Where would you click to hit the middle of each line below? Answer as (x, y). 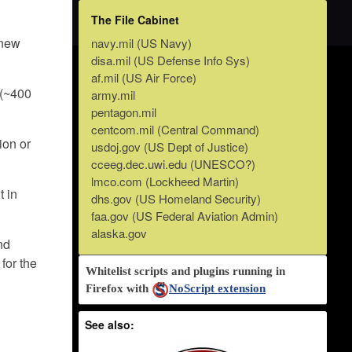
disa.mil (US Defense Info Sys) (171, 60)
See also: (110, 325)
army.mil (114, 95)
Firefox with (119, 289)
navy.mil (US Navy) (142, 43)
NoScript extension (218, 289)
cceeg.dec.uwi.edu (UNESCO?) (174, 164)
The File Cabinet (136, 19)
